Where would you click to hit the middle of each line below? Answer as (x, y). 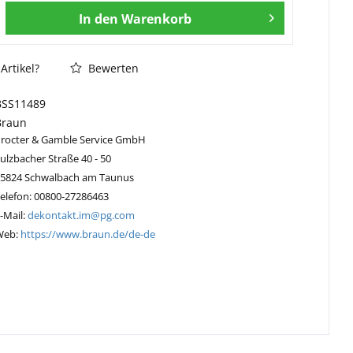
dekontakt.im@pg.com (82, 215)
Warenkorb (157, 19)
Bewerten (112, 68)
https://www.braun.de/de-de (88, 234)
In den (99, 19)
